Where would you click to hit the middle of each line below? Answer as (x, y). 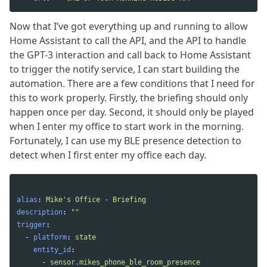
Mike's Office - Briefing (96, 200)
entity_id (52, 250)
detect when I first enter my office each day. (108, 155)
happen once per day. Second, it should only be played (132, 112)
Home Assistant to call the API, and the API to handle (128, 40)
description (40, 212)
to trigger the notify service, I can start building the (125, 69)
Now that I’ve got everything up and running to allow (129, 26)
